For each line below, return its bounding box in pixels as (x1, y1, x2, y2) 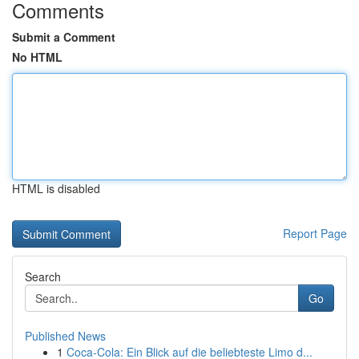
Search (25, 268, 61, 284)
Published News (25, 328, 106, 344)
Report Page (283, 225, 347, 241)
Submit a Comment (12, 29, 115, 45)
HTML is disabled (12, 180, 100, 196)
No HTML (12, 49, 63, 65)
